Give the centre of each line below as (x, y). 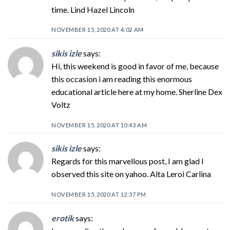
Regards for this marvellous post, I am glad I (128, 161)
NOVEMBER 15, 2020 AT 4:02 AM (98, 30)
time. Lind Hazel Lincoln (93, 9)
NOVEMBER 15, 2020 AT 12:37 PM (99, 195)
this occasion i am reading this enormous (122, 79)
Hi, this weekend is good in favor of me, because (135, 66)
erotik (63, 218)
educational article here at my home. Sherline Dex (137, 91)
